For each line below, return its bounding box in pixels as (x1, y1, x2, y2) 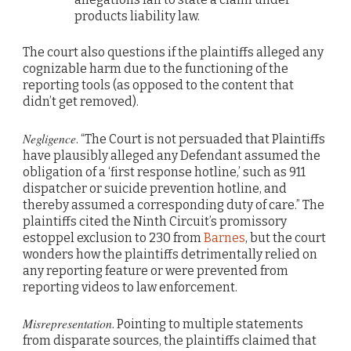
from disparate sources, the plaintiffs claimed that (23, 332, 317, 348)
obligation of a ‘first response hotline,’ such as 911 (23, 164, 306, 179)
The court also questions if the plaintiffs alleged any (23, 45, 324, 60)
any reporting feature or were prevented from (23, 262, 288, 278)
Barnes (204, 230, 245, 245)
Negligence (23, 129, 76, 147)
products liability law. (74, 9, 201, 24)
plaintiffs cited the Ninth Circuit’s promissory (23, 213, 287, 229)
